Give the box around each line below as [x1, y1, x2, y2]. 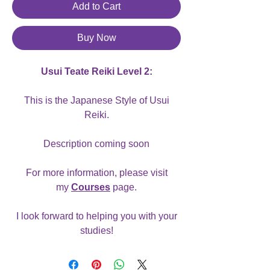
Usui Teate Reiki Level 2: [40, 66, 152, 77]
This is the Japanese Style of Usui [24, 95, 169, 105]
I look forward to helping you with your [16, 210, 177, 221]
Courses [71, 181, 110, 192]
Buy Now [77, 32, 116, 43]
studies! [80, 225, 113, 236]
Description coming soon [43, 138, 149, 149]
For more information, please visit [25, 167, 168, 178]
